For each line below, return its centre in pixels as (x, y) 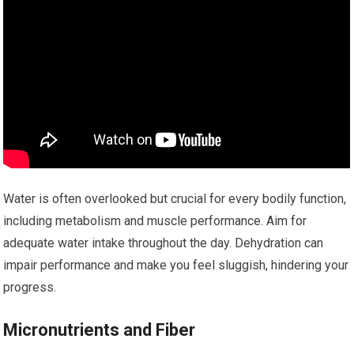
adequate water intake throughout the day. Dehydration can (164, 243)
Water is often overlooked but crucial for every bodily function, (175, 199)
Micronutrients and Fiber (100, 330)
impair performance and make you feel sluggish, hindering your (176, 265)
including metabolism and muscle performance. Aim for (155, 221)
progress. (30, 287)
